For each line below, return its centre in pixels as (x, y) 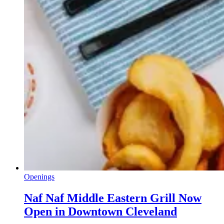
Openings (39, 176)
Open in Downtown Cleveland (100, 211)
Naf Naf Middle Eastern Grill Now (113, 198)
